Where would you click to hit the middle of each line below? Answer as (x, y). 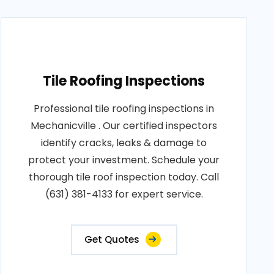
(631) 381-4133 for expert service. (124, 194)
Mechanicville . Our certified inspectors (124, 126)
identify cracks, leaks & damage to (124, 143)
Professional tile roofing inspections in (124, 109)
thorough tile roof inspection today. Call (124, 177)
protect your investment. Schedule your (124, 160)
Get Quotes (112, 239)
